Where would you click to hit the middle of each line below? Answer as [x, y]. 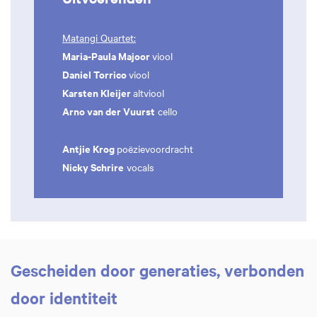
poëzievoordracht [155, 148]
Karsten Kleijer [98, 93]
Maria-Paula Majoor [107, 56]
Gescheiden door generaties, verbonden [157, 270]
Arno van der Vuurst [109, 111]
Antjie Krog [90, 148]
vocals [139, 167]
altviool [149, 93]
